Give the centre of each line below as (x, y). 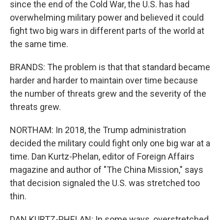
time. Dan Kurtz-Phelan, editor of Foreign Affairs (102, 156)
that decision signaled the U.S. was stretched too (105, 183)
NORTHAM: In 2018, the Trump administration (98, 130)
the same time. (39, 44)
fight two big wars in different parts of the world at (107, 31)
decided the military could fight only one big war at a (110, 143)
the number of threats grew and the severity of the (108, 94)
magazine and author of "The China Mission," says (107, 170)
